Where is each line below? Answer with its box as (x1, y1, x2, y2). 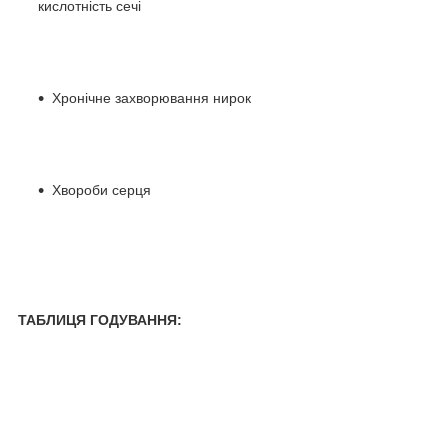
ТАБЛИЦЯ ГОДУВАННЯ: (18, 311, 182, 328)
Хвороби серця (52, 181, 151, 198)
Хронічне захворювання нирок (52, 89, 251, 106)
